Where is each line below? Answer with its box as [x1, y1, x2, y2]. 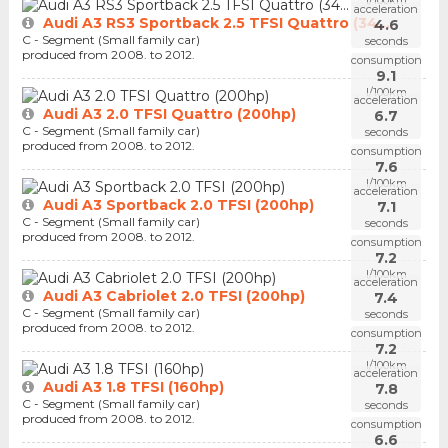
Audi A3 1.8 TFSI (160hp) [42, 378, 224, 397]
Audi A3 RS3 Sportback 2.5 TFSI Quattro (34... [42, 13, 390, 32]
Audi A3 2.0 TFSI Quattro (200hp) [42, 104, 296, 123]
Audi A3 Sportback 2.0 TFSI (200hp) [42, 196, 314, 215]
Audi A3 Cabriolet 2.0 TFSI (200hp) [42, 287, 305, 306]
